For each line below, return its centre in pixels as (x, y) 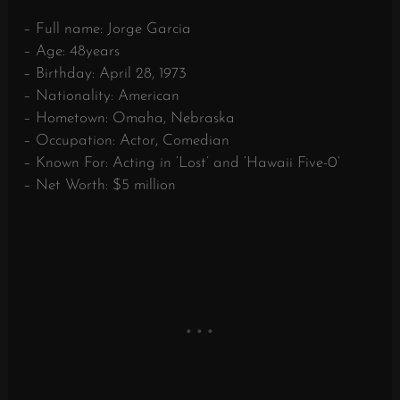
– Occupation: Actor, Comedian (127, 140)
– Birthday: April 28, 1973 (105, 73)
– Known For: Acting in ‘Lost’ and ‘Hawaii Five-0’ (182, 162)
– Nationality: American (102, 96)
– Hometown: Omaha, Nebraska (129, 118)
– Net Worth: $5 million (100, 185)
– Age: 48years (72, 51)
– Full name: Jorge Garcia (108, 29)
